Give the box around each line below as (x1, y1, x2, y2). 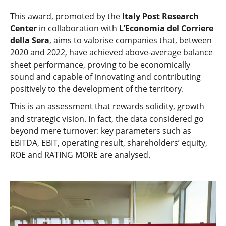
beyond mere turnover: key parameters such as (10, 125, 191, 136)
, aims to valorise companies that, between (49, 35, 212, 46)
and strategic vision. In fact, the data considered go (10, 112, 204, 124)
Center (10, 23, 37, 34)
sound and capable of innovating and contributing (10, 71, 201, 83)
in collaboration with (37, 23, 119, 34)
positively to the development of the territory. (10, 83, 184, 95)
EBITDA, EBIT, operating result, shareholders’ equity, (10, 137, 207, 148)
